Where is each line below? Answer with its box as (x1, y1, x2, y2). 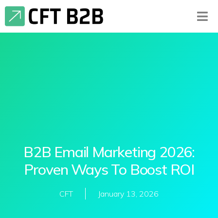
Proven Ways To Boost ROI (23, 160, 195, 179)
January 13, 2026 (98, 189, 159, 199)
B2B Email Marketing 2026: (23, 143, 195, 162)
